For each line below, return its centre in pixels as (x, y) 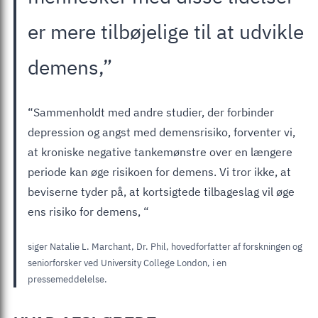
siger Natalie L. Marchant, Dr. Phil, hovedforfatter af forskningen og (165, 246)
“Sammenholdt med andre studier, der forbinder (151, 112)
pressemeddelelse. (67, 279)
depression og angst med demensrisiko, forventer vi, (161, 132)
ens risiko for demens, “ (88, 211)
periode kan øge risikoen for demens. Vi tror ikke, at (159, 171)
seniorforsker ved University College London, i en (127, 263)
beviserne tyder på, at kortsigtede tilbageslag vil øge (161, 191)
